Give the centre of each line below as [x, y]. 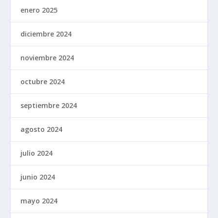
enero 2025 [39, 10]
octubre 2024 [43, 81]
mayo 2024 [39, 200]
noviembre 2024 [47, 57]
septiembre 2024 [49, 105]
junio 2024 [38, 177]
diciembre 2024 [46, 34]
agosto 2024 [42, 129]
